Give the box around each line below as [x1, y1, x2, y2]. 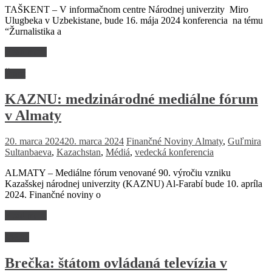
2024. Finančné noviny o [5, 189, 101, 200]
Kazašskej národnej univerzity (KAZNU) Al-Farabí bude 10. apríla [5, 178, 262, 189]
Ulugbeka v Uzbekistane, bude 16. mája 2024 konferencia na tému [5, 15, 263, 25]
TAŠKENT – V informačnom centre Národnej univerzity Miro [5, 4, 248, 15]
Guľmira [228, 136, 261, 147]
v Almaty [5, 107, 61, 124]
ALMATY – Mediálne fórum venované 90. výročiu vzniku [5, 168, 231, 178]
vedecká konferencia [135, 147, 214, 158]
